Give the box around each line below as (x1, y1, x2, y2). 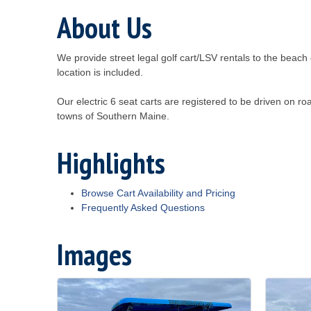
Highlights (57, 144, 165, 182)
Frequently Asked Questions (81, 202, 205, 213)
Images (57, 235, 132, 274)
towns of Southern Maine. (57, 110, 169, 121)
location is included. (57, 67, 143, 78)
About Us (57, 8, 152, 47)
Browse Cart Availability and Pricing (81, 187, 235, 199)
